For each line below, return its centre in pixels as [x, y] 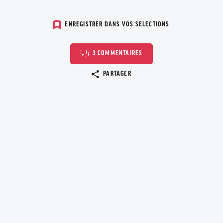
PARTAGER [117, 74]
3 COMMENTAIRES [117, 54]
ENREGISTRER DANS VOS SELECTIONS [117, 25]
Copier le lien [202, 74]
